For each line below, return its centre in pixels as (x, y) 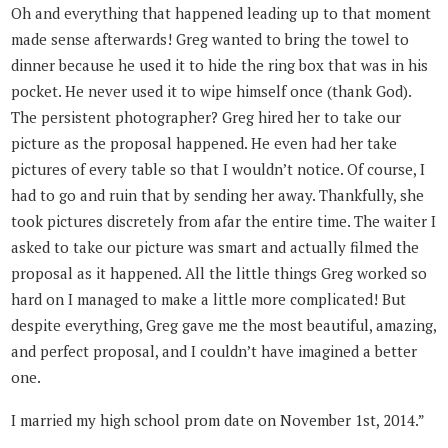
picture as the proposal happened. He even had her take (204, 143)
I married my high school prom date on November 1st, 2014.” (218, 419)
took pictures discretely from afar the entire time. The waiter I (224, 221)
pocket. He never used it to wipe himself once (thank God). (211, 91)
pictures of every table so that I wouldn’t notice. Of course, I (218, 169)
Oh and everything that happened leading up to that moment (221, 13)
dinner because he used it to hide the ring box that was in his (220, 65)
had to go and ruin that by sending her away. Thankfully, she (218, 195)
